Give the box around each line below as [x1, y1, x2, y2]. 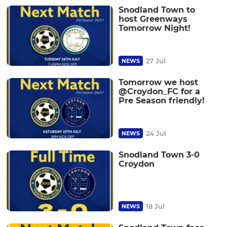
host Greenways [119, 14, 187, 24]
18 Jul [146, 202, 165, 210]
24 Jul [146, 129, 166, 138]
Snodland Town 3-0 [119, 150, 200, 160]
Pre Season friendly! [119, 96, 205, 106]
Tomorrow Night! [119, 23, 191, 33]
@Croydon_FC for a [119, 87, 200, 97]
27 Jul [146, 57, 166, 65]
